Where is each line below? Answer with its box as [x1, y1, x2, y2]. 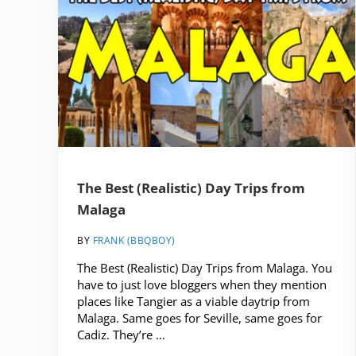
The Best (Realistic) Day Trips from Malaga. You [77, 260, 332, 277]
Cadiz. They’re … [77, 327, 165, 343]
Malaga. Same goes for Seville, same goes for [77, 310, 322, 327]
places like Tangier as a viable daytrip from [77, 293, 310, 310]
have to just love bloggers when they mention [77, 277, 327, 293]
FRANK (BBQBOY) [92, 234, 176, 247]
